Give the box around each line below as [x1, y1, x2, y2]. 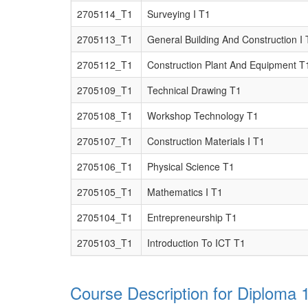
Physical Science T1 [147, 159, 234, 173]
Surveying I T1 [147, 7, 210, 21]
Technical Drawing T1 [147, 83, 241, 97]
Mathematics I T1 [147, 185, 223, 199]
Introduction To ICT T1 [147, 236, 245, 250]
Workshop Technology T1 [147, 109, 258, 122]
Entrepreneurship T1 [147, 210, 237, 224]
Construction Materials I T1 [147, 134, 265, 148]
